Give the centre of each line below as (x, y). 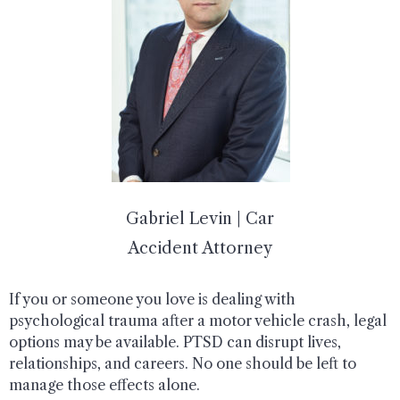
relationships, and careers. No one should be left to (183, 363)
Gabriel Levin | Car (200, 219)
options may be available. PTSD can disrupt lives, (175, 342)
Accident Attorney (200, 249)
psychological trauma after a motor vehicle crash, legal (198, 320)
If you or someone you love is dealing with (152, 299)
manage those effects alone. (104, 384)
